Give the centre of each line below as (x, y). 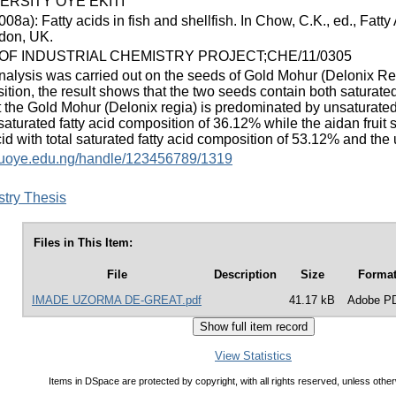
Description (245, 275)
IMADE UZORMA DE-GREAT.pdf (117, 301)
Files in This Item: (83, 242)
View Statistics (253, 355)
